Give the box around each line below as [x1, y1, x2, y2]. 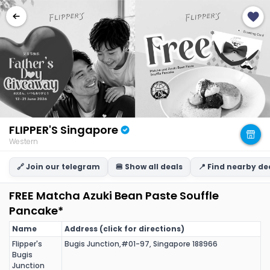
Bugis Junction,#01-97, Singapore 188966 [64, 239, 218, 249]
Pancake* [9, 203, 63, 218]
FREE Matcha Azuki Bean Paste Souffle [9, 188, 219, 203]
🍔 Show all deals [116, 162, 183, 172]
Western [9, 136, 38, 146]
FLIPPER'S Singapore [9, 122, 118, 137]
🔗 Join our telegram [17, 162, 100, 172]
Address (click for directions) [64, 224, 184, 234]
